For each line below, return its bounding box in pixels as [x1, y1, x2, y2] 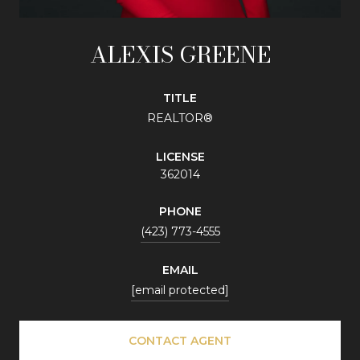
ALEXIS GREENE [89, 36, 271, 72]
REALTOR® [147, 110, 213, 125]
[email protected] [131, 282, 229, 297]
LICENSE [155, 149, 205, 164]
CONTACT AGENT [129, 333, 231, 348]
